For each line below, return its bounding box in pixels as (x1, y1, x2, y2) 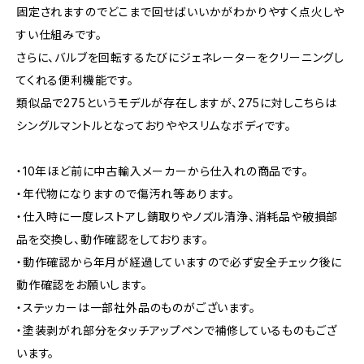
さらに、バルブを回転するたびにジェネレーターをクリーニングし (16, 50, 345, 64)
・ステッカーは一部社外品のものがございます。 (16, 301, 256, 314)
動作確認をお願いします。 (16, 278, 148, 292)
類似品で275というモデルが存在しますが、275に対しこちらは (16, 96, 337, 110)
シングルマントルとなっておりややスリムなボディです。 (16, 119, 292, 132)
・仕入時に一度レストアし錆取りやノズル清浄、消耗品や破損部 (16, 210, 339, 223)
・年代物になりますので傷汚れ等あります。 (16, 187, 235, 201)
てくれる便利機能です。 (16, 73, 134, 87)
